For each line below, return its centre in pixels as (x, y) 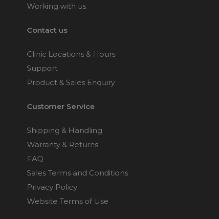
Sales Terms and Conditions (77, 173)
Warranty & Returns (63, 144)
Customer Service (61, 106)
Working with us (56, 6)
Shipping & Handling (65, 130)
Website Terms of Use (68, 201)
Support (42, 68)
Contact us (47, 30)
